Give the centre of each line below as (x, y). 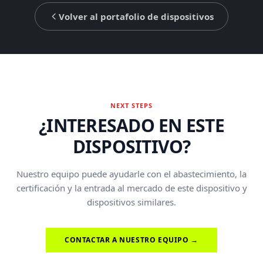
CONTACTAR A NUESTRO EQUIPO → (131, 240)
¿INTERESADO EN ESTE (131, 126)
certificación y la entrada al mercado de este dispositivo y (131, 188)
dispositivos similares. (131, 202)
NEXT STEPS (131, 106)
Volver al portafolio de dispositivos (136, 17)
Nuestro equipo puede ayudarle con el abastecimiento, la (131, 174)
